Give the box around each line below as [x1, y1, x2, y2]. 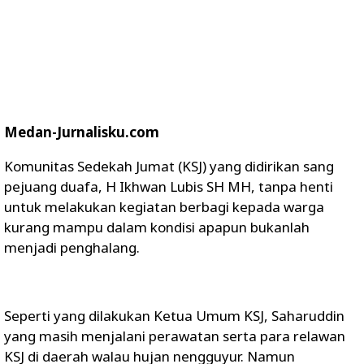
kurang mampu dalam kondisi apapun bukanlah [4, 218, 310, 236]
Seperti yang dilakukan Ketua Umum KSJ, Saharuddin [4, 306, 344, 325]
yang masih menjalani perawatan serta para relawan [4, 327, 345, 345]
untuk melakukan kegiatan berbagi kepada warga [4, 197, 324, 216]
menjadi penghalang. [4, 238, 143, 257]
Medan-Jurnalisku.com [4, 123, 159, 141]
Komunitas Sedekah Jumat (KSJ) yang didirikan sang [4, 157, 334, 175]
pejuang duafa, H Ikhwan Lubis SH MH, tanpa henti [4, 177, 333, 196]
